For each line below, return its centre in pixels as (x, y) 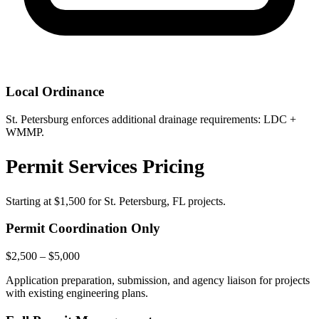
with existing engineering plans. (77, 293)
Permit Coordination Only (83, 229)
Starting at (30, 201)
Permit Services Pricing (105, 167)
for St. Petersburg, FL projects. (156, 201)
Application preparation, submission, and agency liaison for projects (158, 280)
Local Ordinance (55, 92)
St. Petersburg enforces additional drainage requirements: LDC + (151, 120)
